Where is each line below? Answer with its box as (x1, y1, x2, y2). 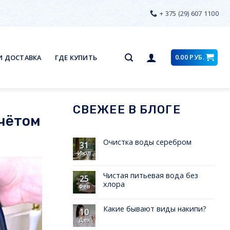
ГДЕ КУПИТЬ (54, 53, 98, 63)
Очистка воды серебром (103, 137, 191, 147)
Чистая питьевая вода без (103, 170, 198, 180)
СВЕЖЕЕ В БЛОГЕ (73, 103, 181, 117)
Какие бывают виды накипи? (103, 203, 206, 214)
